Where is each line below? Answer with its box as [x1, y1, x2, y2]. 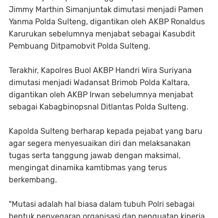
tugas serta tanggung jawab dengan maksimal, [9, 150, 181, 160]
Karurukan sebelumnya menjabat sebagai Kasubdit [9, 29, 195, 38]
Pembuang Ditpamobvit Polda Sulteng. [9, 41, 150, 51]
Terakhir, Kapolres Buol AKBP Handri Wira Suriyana [9, 65, 192, 75]
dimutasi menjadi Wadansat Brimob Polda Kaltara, [9, 77, 190, 87]
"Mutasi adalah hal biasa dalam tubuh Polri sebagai [9, 199, 195, 209]
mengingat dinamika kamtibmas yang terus [9, 163, 167, 172]
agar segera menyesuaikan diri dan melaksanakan [9, 138, 191, 148]
